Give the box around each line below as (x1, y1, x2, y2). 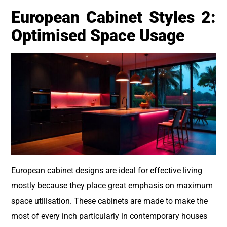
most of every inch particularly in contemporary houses (11, 211, 207, 221)
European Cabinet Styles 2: (11, 7, 216, 27)
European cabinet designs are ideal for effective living (11, 165, 202, 175)
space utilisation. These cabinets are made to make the (11, 196, 208, 206)
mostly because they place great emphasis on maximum (11, 180, 213, 191)
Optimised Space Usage (11, 25, 184, 45)
